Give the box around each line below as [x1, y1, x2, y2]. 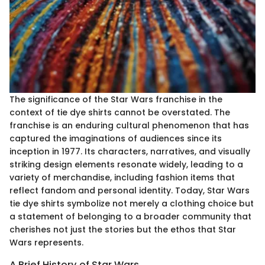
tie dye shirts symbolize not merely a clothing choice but [9, 197, 254, 209]
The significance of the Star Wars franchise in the [9, 93, 222, 105]
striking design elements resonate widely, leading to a [9, 158, 243, 170]
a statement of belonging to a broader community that [9, 210, 251, 222]
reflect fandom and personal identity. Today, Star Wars [9, 184, 250, 196]
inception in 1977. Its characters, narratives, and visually [9, 145, 250, 157]
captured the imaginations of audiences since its [9, 132, 222, 144]
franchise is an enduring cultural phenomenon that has [9, 119, 249, 131]
